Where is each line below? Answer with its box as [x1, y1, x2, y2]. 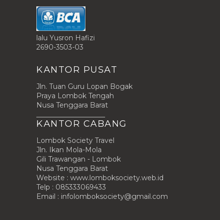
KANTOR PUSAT [36, 64, 117, 75]
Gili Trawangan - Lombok [36, 155, 121, 164]
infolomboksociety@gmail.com [61, 192, 168, 201]
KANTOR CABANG [36, 118, 127, 129]
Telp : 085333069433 [36, 183, 106, 192]
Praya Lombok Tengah [36, 91, 114, 100]
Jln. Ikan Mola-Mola [36, 145, 102, 154]
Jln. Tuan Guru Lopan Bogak [36, 82, 133, 91]
